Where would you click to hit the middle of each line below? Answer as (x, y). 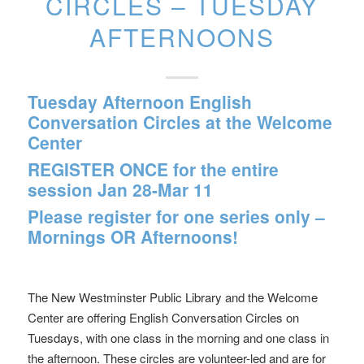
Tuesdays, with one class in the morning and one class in (178, 338)
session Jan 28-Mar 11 (120, 189)
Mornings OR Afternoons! (132, 236)
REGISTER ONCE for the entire (153, 169)
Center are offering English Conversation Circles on (163, 317)
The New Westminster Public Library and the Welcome (172, 297)
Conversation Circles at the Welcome (180, 122)
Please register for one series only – (176, 216)
